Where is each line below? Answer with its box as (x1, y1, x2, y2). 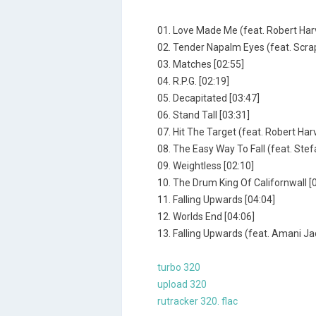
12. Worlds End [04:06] (157, 211, 255, 222)
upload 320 (157, 279, 207, 290)
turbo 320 (157, 262, 200, 273)
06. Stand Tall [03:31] (157, 109, 250, 121)
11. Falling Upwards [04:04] (157, 194, 275, 205)
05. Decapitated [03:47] (157, 92, 260, 104)
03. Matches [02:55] (157, 59, 244, 70)
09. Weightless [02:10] (157, 160, 254, 171)
